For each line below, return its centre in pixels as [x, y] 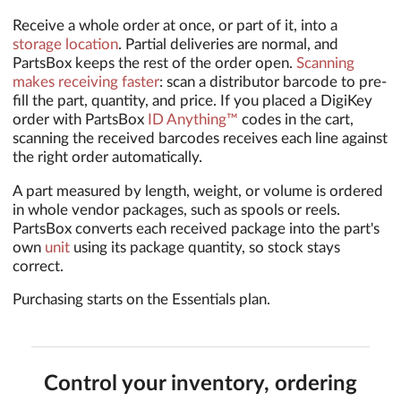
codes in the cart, [296, 119]
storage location [65, 44]
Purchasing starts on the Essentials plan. [141, 300]
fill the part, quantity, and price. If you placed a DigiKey [192, 100]
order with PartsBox [80, 119]
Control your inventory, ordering [200, 384]
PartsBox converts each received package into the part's [196, 228]
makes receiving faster [86, 81]
